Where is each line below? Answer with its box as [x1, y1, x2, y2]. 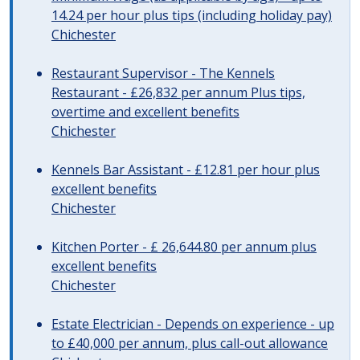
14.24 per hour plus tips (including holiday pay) [51, 6, 332, 24]
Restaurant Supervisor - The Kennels [51, 64, 275, 82]
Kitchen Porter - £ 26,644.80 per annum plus [51, 238, 317, 256]
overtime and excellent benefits [51, 103, 239, 121]
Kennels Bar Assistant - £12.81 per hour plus [51, 161, 320, 178]
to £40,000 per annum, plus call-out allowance [51, 334, 328, 352]
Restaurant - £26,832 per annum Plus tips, [51, 84, 305, 101]
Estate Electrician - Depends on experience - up [51, 315, 334, 333]
